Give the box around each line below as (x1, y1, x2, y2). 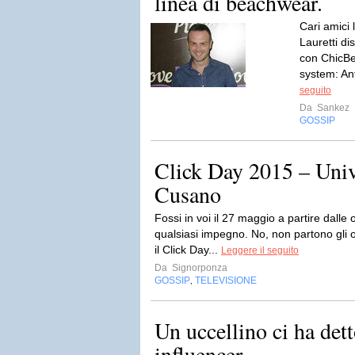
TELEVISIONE (195, 275, 257, 286)
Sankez (315, 102, 349, 113)
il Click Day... (155, 243, 221, 256)
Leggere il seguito (221, 245, 299, 256)
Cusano (155, 179, 221, 209)
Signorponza (170, 262, 227, 273)
